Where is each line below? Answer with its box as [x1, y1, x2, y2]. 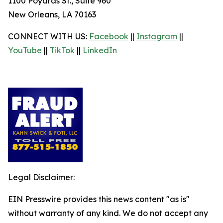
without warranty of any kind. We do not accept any [8, 208, 208, 218]
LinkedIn [83, 45, 117, 55]
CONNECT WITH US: [8, 31, 89, 41]
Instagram [136, 31, 177, 41]
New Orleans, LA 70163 [8, 9, 96, 19]
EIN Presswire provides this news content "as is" [8, 194, 190, 204]
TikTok [50, 45, 75, 55]
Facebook [89, 31, 128, 41]
